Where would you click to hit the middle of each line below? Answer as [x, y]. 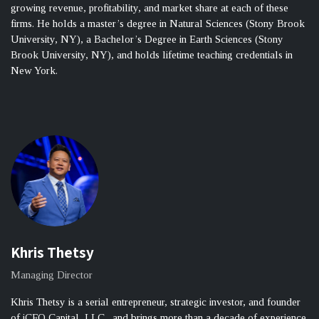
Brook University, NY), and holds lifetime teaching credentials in [152, 55]
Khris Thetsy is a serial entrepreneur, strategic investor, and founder [156, 302]
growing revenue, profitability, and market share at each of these [150, 8]
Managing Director [52, 275]
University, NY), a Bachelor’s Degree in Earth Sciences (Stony [147, 40]
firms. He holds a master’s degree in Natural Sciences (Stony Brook [158, 24]
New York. [34, 71]
